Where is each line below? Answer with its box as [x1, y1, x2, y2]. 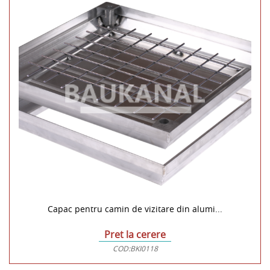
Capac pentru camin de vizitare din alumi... [48, 202, 222, 215]
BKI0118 [130, 243, 158, 253]
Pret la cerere [104, 227, 166, 241]
